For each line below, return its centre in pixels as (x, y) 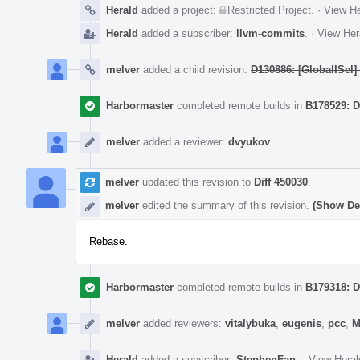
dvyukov (249, 141)
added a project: (179, 10)
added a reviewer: (184, 141)
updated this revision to (196, 182)
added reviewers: (182, 323)
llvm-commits (270, 33)
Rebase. (108, 241)
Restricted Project (269, 10)
